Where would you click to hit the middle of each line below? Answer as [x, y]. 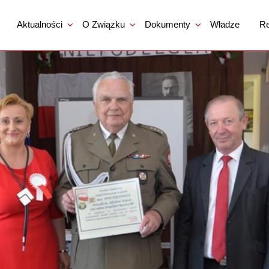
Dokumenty [168, 24]
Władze [225, 24]
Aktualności [39, 24]
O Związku [104, 24]
